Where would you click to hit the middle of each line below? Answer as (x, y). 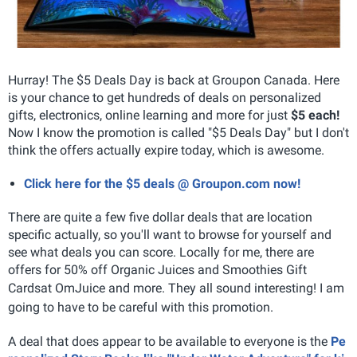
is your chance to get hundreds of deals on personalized (165, 97)
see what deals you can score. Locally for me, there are (161, 252)
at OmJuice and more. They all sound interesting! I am (192, 288)
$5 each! (315, 115)
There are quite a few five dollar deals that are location (160, 217)
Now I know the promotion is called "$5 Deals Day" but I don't (178, 132)
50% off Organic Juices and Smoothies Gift (185, 269)
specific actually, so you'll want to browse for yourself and (170, 234)
